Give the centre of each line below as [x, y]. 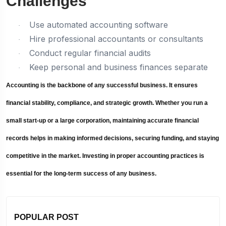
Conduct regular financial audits [90, 53]
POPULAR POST [46, 217]
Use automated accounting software [99, 24]
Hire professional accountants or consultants [116, 39]
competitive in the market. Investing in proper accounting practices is [105, 156]
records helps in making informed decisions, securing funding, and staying [112, 138]
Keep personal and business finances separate [119, 67]
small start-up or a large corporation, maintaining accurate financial [102, 120]
